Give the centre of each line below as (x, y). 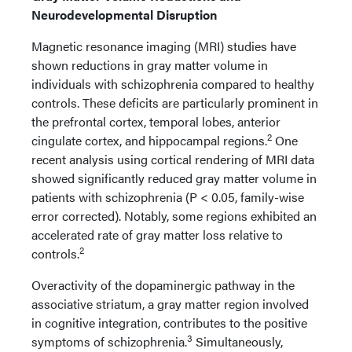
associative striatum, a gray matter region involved (170, 304)
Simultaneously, (238, 341)
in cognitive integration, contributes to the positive (169, 323)
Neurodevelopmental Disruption (126, 15)
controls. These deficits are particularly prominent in (175, 103)
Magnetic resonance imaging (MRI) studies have (164, 46)
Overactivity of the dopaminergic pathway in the (163, 285)
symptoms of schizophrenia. (109, 341)
